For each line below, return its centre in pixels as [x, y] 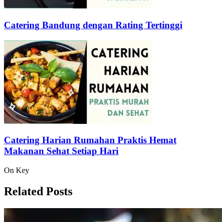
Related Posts [38, 191]
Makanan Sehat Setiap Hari [61, 151]
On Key [17, 170]
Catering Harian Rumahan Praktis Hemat [90, 140]
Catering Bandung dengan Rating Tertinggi [93, 25]
